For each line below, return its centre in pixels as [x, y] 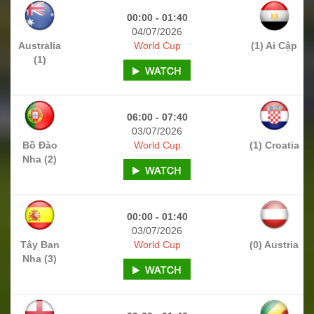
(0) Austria [274, 244]
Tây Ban [40, 244]
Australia [40, 45]
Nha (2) [40, 159]
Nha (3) [40, 258]
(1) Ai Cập [274, 45]
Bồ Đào [40, 145]
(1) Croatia [274, 145]
